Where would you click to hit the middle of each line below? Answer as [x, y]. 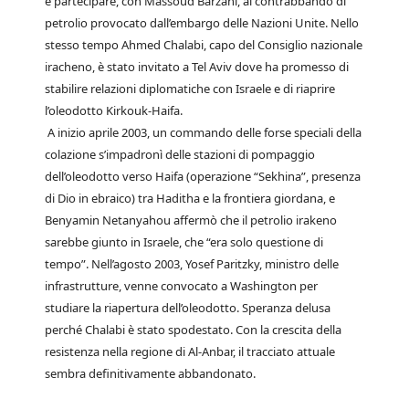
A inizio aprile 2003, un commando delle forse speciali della [203, 132]
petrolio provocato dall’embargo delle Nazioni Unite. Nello [202, 23]
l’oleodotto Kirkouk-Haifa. [114, 110]
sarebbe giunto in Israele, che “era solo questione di [184, 242]
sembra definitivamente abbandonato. [150, 373]
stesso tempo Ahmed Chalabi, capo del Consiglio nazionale [204, 45]
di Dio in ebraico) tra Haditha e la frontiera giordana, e [190, 198]
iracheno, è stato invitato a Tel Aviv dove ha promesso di [197, 67]
